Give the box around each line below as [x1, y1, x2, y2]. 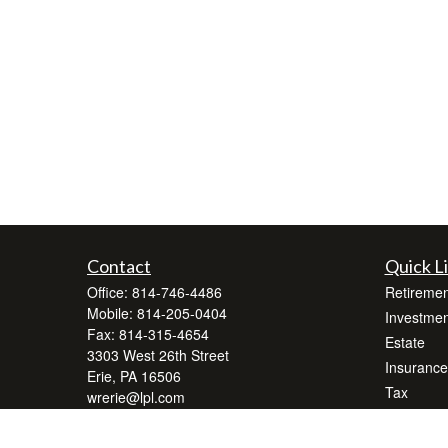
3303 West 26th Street [87, 345, 229, 365]
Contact [87, 255, 151, 277]
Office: [87, 282, 132, 302]
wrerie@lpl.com [87, 387, 185, 407]
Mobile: [87, 303, 137, 323]
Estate [384, 332, 425, 352]
